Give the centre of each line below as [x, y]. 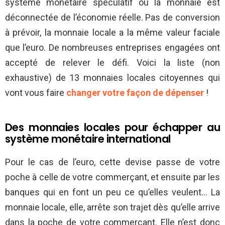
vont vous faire [36, 93]
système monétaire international [88, 139]
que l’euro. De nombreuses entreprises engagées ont [113, 48]
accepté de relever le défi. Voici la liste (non [113, 63]
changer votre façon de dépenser [135, 93]
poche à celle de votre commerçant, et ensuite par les [113, 177]
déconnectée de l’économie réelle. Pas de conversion [113, 18]
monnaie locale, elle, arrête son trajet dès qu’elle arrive [113, 207]
